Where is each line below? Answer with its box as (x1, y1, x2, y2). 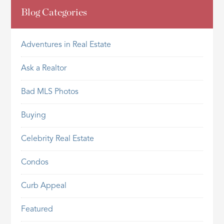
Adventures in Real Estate (21, 41, 111, 49)
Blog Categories (21, 7, 87, 18)
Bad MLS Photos (21, 88, 79, 96)
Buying (21, 111, 46, 120)
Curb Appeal (21, 182, 67, 190)
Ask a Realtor (21, 64, 67, 73)
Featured (21, 205, 53, 214)
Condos (21, 158, 49, 167)
